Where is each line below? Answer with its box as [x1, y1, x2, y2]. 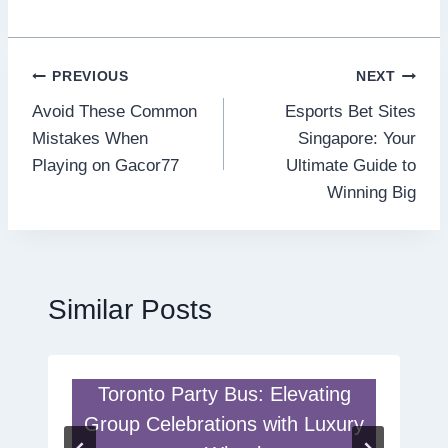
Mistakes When [32, 128, 148, 148]
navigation [31, 108, 161, 140]
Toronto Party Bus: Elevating [97, 383, 351, 406]
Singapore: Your [298, 128, 416, 148]
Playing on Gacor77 [32, 155, 179, 175]
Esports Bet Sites [285, 101, 416, 121]
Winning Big [327, 182, 416, 202]
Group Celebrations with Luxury [84, 413, 364, 436]
